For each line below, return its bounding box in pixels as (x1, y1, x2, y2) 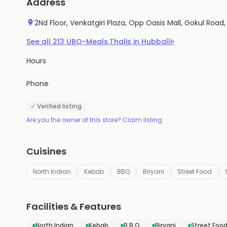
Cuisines (26, 144, 66, 158)
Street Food (177, 167, 212, 176)
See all (26, 36, 53, 47)
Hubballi (141, 36, 172, 47)
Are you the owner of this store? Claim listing (26, 115, 162, 124)
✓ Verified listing (30, 101, 82, 110)
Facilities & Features (26, 200, 121, 213)
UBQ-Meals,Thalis (66, 36, 133, 47)
